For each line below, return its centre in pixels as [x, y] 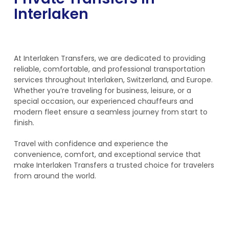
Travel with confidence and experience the [91, 144]
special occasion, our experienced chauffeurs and [104, 101]
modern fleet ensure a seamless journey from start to [111, 112]
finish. [24, 123]
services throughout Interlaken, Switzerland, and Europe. [113, 80]
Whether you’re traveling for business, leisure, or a [102, 90]
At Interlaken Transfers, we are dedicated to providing [110, 58]
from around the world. [55, 176]
